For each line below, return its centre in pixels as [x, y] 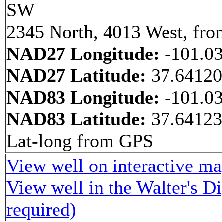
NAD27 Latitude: [79, 75]
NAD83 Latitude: [79, 119]
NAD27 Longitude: [85, 54]
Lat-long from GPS [80, 141]
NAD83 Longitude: [85, 97]
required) [41, 209]
